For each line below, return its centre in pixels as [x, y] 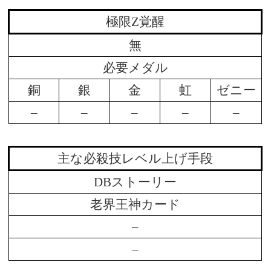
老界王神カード [135, 205]
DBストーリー [135, 182]
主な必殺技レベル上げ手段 [135, 159]
